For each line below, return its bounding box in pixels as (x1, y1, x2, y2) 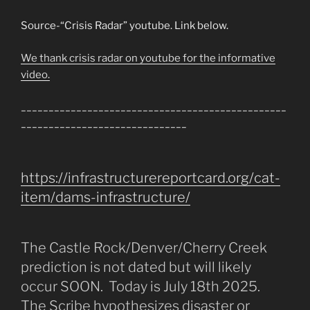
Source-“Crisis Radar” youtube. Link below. (21, 19, 228, 33)
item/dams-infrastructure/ (21, 188, 190, 206)
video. (21, 68, 50, 81)
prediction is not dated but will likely (21, 258, 251, 275)
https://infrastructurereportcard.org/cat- (21, 169, 280, 186)
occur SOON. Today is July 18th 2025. (21, 277, 263, 295)
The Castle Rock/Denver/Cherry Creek (21, 239, 267, 256)
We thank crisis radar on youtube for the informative (21, 51, 275, 64)
